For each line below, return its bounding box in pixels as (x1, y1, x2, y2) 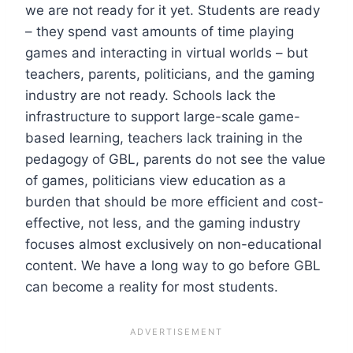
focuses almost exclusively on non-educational (25, 236, 321, 252)
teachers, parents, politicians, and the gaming (25, 65, 314, 82)
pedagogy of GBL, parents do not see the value (25, 150, 325, 167)
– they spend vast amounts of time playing (25, 23, 294, 39)
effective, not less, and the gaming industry (25, 214, 300, 231)
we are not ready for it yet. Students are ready (25, 2, 320, 18)
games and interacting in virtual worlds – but (25, 44, 308, 61)
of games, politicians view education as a (25, 172, 286, 188)
